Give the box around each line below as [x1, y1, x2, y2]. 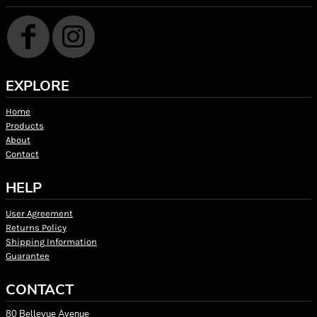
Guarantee [6, 250, 50, 261]
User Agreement [6, 207, 73, 219]
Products [6, 120, 44, 131]
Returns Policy [6, 221, 67, 233]
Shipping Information [6, 236, 97, 247]
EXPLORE [6, 76, 69, 96]
